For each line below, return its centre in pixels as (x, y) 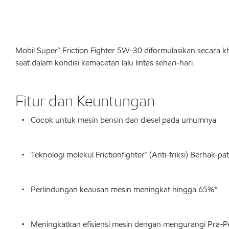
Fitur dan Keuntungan (85, 101)
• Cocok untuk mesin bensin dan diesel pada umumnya (116, 120)
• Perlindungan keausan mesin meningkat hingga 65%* (117, 189)
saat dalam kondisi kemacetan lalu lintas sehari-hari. (105, 63)
